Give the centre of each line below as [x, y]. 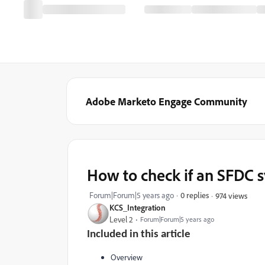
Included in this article [139, 235]
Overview [127, 257]
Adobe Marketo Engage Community [167, 101]
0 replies [195, 195]
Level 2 [121, 219]
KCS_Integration [138, 207]
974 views [231, 195]
